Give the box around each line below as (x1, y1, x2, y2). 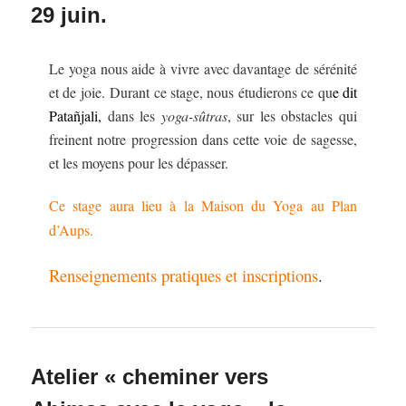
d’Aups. (49, 219, 94, 239)
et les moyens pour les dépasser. (49, 152, 229, 172)
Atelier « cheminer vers (31, 364, 269, 390)
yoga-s (160, 105, 198, 125)
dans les (107, 105, 161, 125)
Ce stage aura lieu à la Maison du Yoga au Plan (49, 195, 357, 215)
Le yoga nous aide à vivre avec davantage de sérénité (49, 58, 357, 78)
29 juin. (31, 2, 108, 27)
